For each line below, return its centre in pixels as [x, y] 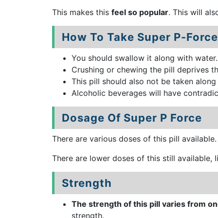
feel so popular [140, 12]
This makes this [82, 12]
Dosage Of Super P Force [132, 118]
